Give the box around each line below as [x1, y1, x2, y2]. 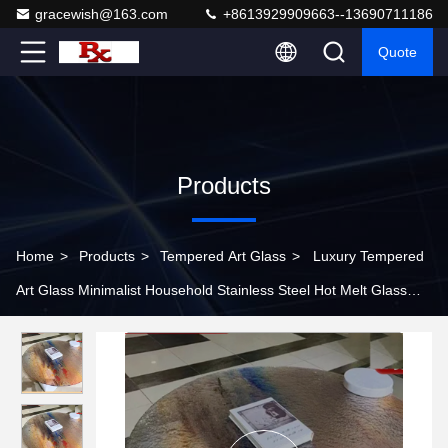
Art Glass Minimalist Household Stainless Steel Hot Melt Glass [16, 282, 407, 298]
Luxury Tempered [313, 248, 424, 264]
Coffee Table [16, 316, 96, 332]
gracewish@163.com [35, 6, 168, 22]
